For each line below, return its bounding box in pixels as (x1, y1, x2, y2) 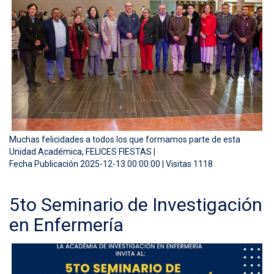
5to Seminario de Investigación (9, 194, 262, 216)
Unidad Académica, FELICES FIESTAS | (9, 147, 155, 157)
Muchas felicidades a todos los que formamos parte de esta (9, 135, 240, 145)
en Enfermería (9, 214, 124, 236)
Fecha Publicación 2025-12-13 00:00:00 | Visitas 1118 (9, 159, 213, 169)
